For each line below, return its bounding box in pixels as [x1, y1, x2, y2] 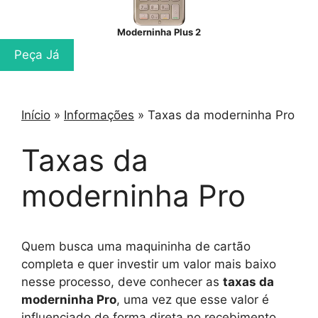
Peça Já [14, 48, 60, 62]
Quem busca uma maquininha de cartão [21, 238, 251, 253]
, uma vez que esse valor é [116, 292, 269, 307]
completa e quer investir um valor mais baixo [21, 256, 276, 271]
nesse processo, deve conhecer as [21, 274, 223, 289]
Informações [64, 108, 134, 122]
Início [21, 108, 50, 122]
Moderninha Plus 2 [117, 26, 201, 38]
